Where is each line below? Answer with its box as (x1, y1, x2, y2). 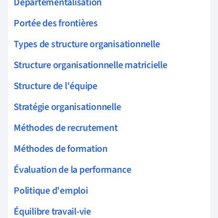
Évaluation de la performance (14, 163, 131, 177)
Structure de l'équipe (14, 79, 97, 93)
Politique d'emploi (14, 183, 88, 198)
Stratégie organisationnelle (14, 100, 121, 114)
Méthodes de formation (14, 142, 108, 156)
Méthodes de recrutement (14, 121, 118, 135)
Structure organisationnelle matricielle (14, 58, 167, 72)
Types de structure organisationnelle (14, 37, 160, 51)
